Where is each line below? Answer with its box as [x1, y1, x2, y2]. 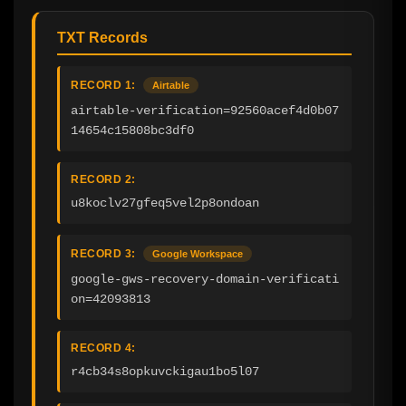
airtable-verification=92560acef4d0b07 [71, 102, 339, 118]
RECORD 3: [71, 246, 136, 260]
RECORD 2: [71, 172, 136, 186]
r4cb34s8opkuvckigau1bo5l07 [71, 363, 259, 379]
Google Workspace [152, 247, 243, 259]
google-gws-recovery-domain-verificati [71, 271, 339, 286]
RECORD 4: [71, 341, 136, 354]
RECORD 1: [71, 78, 136, 92]
